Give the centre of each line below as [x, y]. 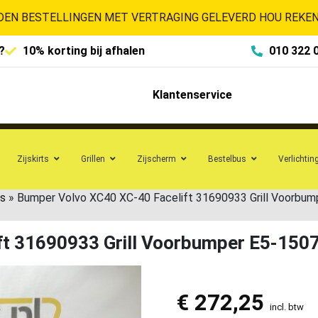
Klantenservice [192, 95]
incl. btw [286, 307]
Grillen [93, 159]
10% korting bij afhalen [84, 51]
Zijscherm [157, 159]
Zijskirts [33, 159]
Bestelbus [227, 159]
